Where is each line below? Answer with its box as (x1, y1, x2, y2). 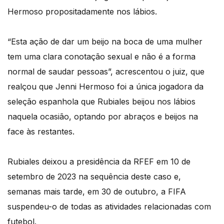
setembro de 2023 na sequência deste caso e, (7, 171, 181, 181)
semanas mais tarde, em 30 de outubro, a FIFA (7, 186, 186, 196)
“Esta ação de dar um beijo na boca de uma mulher (7, 36, 202, 46)
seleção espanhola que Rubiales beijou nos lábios (7, 96, 195, 106)
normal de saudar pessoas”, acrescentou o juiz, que (7, 66, 204, 76)
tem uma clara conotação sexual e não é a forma (7, 51, 195, 61)
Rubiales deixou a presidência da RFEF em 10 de (7, 156, 190, 166)
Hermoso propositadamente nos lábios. (7, 6, 157, 16)
